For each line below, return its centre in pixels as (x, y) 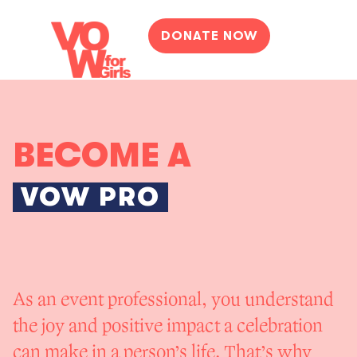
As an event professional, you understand (173, 300)
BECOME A (102, 155)
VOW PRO (90, 197)
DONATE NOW (209, 36)
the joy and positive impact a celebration (168, 326)
